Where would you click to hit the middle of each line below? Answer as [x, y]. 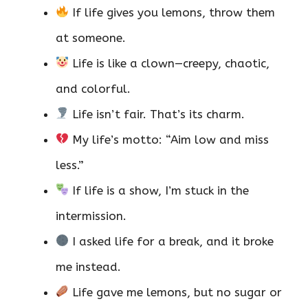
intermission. [91, 216]
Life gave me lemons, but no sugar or [176, 292]
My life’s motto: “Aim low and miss [169, 139]
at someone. [91, 37]
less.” [70, 165]
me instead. [88, 266]
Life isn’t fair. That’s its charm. [157, 114]
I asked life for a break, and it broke [172, 241]
